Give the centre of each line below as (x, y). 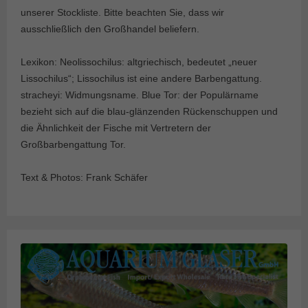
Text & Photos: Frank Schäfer (84, 178)
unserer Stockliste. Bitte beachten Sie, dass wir (122, 13)
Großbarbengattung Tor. (73, 145)
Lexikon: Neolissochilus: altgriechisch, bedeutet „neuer (139, 62)
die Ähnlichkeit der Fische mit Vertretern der (116, 128)
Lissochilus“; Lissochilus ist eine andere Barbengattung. (141, 79)
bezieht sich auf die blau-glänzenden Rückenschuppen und (149, 112)
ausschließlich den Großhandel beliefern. (110, 29)
